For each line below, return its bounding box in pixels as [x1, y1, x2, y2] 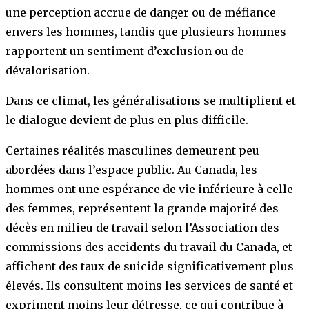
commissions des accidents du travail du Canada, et [6, 240, 292, 255]
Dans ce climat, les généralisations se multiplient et [6, 94, 296, 108]
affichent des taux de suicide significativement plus [6, 259, 294, 274]
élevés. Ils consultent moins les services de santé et [6, 279, 293, 293]
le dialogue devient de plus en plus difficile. [6, 113, 248, 128]
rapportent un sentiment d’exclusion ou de [6, 44, 244, 59]
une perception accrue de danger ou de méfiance [6, 6, 276, 20]
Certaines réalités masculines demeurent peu [6, 143, 259, 158]
